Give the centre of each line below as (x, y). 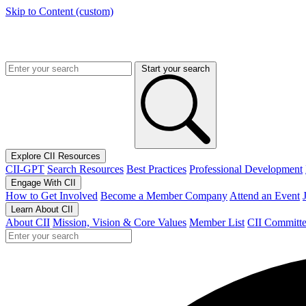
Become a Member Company (164, 196)
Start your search (176, 69)
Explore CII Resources (56, 156)
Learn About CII (42, 209)
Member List (217, 222)
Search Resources (85, 169)
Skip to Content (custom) (59, 11)
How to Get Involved (52, 196)
